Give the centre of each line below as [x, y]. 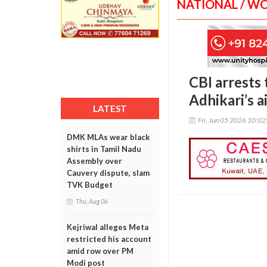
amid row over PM [100, 251]
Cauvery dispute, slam [108, 173]
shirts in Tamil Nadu [104, 149]
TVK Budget [90, 185]
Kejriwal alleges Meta [108, 227]
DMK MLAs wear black [108, 137]
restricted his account [109, 239]
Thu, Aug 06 [92, 201]
